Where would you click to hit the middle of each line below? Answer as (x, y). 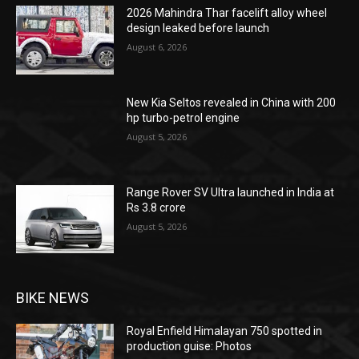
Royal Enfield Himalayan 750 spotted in (225, 331)
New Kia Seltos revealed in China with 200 (232, 102)
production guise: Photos (190, 347)
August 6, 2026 (157, 47)
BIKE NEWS (52, 298)
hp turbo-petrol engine (184, 117)
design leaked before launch (198, 28)
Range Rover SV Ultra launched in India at (231, 192)
